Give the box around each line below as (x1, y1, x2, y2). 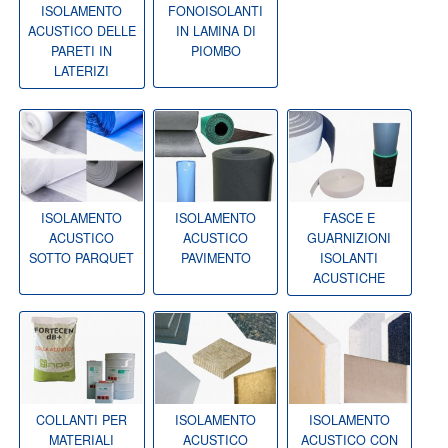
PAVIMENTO (180, 249, 251, 268)
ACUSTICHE (313, 269, 386, 288)
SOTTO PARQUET (29, 249, 135, 268)
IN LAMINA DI (175, 22, 256, 41)
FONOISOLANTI (168, 2, 264, 21)
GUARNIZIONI (307, 229, 392, 248)
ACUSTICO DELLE (27, 22, 136, 41)
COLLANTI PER (36, 411, 128, 430)
